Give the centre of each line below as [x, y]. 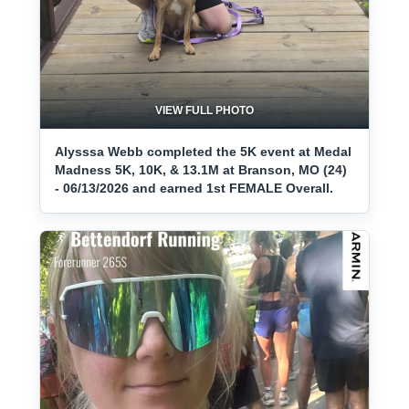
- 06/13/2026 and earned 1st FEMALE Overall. [194, 189]
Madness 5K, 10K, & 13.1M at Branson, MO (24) [201, 170]
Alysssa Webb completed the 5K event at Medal [203, 152]
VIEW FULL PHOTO [204, 111]
